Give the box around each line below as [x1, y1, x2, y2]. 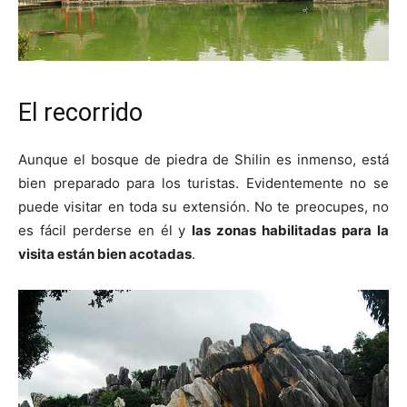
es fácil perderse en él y [18, 221, 193, 239]
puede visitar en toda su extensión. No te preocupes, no [18, 197, 389, 215]
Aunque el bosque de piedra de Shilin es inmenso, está [18, 150, 389, 168]
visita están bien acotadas [18, 244, 192, 263]
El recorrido [18, 97, 143, 127]
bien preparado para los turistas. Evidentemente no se [18, 174, 389, 192]
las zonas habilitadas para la [192, 221, 390, 239]
